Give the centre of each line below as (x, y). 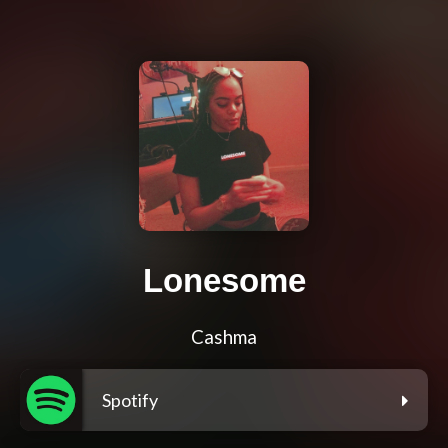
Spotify (130, 400)
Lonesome (224, 281)
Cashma (224, 337)
